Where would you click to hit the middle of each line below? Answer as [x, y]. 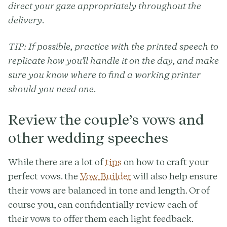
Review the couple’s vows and [106, 119]
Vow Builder [105, 176]
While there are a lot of [57, 162]
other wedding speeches [88, 138]
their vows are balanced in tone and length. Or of [109, 190]
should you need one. [52, 89]
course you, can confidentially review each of [103, 204]
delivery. [26, 20]
